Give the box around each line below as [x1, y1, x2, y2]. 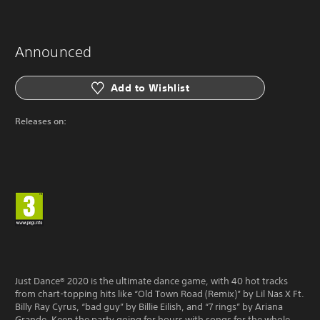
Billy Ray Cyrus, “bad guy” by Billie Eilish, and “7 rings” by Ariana [15, 301, 283, 313]
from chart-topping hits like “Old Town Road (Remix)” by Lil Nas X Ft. [15, 288, 304, 300]
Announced [15, 44, 91, 60]
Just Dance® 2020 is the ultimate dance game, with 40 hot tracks [15, 275, 288, 287]
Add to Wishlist [111, 81, 189, 94]
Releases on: [15, 115, 66, 126]
